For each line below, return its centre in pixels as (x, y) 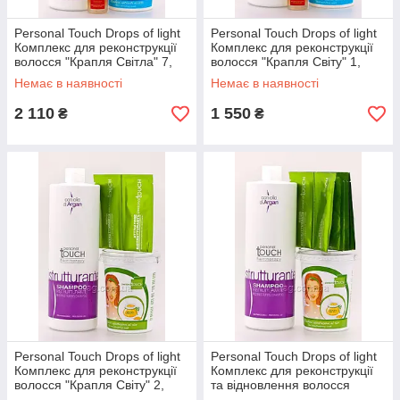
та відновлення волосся (280, 385)
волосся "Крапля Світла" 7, (93, 62)
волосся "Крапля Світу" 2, (89, 385)
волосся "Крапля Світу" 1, (286, 62)
